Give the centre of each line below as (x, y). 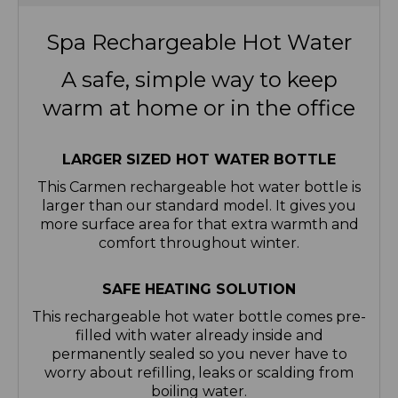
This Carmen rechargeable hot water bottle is (199, 187)
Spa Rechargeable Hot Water (199, 43)
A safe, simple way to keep (199, 80)
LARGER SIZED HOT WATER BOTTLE (199, 160)
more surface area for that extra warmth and (199, 225)
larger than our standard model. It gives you (199, 206)
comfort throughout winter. (199, 243)
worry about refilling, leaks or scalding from (199, 373)
